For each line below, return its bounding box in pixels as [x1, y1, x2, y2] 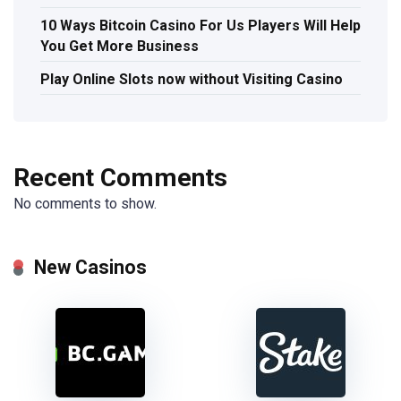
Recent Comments [13, 163, 227, 193]
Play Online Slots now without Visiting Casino [40, 70, 343, 88]
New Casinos [34, 256, 147, 279]
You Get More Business [40, 37, 199, 55]
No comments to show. [13, 195, 157, 213]
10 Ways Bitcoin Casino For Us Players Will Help [40, 16, 361, 34]
